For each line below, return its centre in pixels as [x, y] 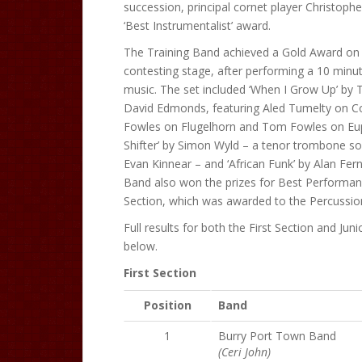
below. [141, 246]
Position [167, 305]
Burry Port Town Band [277, 336]
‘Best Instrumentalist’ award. [197, 25]
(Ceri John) [244, 352]
